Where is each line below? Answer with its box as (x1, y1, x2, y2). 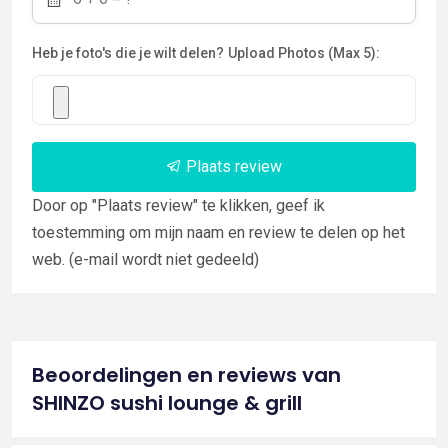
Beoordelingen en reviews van (32, 360, 341, 389)
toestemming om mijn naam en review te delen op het (32, 222, 405, 242)
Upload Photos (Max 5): (228, 44, 380, 61)
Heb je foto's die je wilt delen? (32, 44, 224, 61)
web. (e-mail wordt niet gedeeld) (32, 249, 259, 269)
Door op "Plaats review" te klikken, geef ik (32, 195, 325, 215)
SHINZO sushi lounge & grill (32, 388, 302, 417)
